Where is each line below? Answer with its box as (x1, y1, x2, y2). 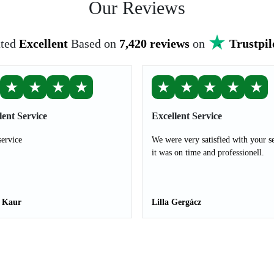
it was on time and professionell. (152, 148, 264, 157)
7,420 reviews (119, 37, 190, 50)
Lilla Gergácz (152, 198, 201, 207)
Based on (70, 37, 119, 50)
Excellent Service (152, 111, 222, 121)
